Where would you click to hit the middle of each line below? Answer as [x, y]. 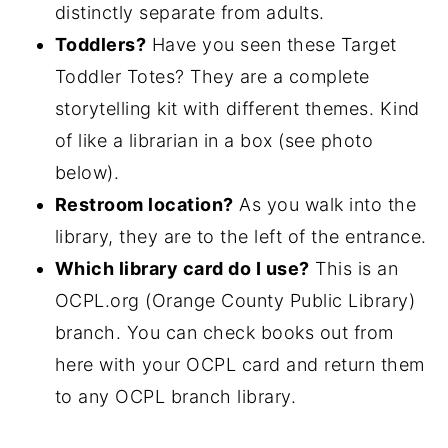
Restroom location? [144, 204]
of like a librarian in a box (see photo [214, 140]
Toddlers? [100, 44]
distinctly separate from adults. [189, 12]
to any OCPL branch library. [175, 396]
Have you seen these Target [271, 44]
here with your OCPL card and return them [239, 364]
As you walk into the [325, 204]
